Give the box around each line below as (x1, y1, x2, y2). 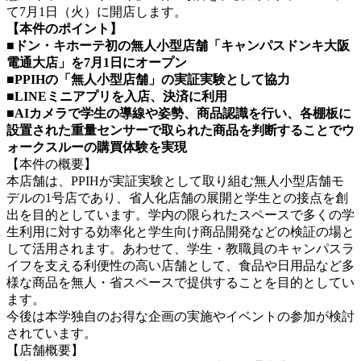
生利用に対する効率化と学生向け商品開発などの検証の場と (6, 224, 355, 239)
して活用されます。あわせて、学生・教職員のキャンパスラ (6, 241, 355, 255)
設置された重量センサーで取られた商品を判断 (6, 122, 277, 137)
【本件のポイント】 (6, 21, 122, 35)
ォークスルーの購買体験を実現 (6, 139, 187, 154)
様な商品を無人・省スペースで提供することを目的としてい (6, 275, 355, 289)
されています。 (6, 326, 97, 340)
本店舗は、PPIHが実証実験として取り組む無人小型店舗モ (6, 173, 344, 188)
